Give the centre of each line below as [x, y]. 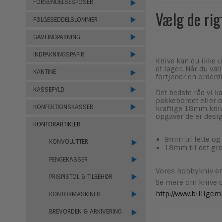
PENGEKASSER [68, 159]
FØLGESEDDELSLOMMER [65, 20]
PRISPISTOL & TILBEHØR [81, 177]
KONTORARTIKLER [57, 125]
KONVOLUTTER [68, 142]
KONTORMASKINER [74, 194]
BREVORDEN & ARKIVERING [85, 212]
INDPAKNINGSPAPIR [59, 55]
